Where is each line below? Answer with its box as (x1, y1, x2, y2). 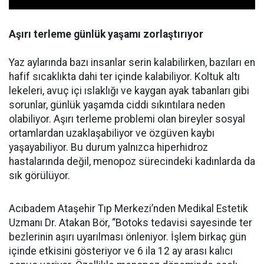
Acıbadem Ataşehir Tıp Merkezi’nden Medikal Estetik (9, 203, 248, 215)
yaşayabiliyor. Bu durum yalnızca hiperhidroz (9, 141, 208, 154)
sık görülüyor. (9, 170, 70, 182)
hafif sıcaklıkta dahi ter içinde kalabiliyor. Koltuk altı (9, 71, 240, 83)
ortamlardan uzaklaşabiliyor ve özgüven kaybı (9, 127, 214, 140)
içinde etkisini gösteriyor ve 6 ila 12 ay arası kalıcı (9, 245, 233, 258)
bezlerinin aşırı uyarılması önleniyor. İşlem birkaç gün (9, 231, 246, 243)
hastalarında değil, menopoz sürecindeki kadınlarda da (9, 156, 255, 168)
